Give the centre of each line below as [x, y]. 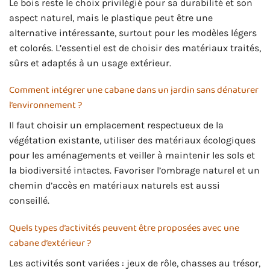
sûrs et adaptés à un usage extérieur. [90, 63]
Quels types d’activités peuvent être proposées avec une [124, 228]
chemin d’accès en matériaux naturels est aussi [115, 186]
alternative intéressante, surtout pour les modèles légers [133, 33]
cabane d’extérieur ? [50, 243]
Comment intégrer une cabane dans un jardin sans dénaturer [134, 90]
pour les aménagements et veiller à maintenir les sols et [132, 155]
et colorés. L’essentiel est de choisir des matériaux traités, [135, 48]
